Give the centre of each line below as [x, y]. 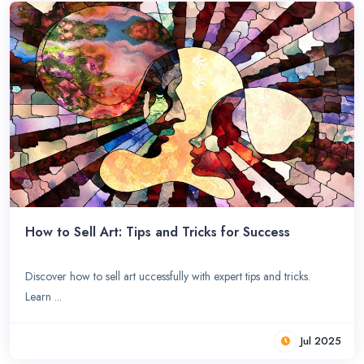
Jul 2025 [321, 341]
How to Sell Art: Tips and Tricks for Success [158, 232]
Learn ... [44, 296]
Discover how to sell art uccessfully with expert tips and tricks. [168, 276]
